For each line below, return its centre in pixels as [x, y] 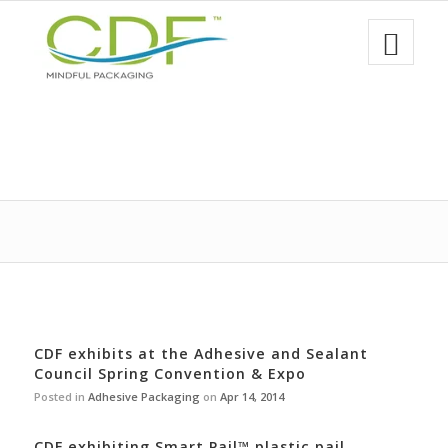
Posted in [60, 397]
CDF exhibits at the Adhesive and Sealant [200, 354]
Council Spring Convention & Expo [169, 374]
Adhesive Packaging [143, 397]
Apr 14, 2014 [251, 397]
